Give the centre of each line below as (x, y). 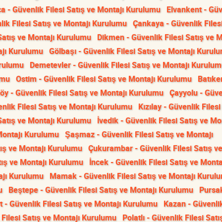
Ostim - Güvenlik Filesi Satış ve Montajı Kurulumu (104, 79)
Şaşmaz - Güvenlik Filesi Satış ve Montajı (139, 134)
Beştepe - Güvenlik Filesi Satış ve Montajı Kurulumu (101, 190)
